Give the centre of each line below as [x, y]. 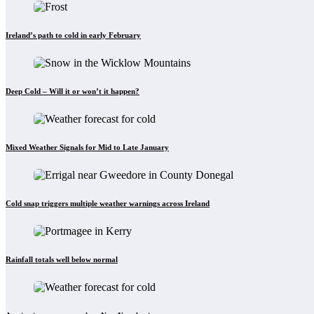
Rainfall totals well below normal [62, 260]
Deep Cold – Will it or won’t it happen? [73, 91]
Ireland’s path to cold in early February [73, 35]
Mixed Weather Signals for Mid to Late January [87, 148]
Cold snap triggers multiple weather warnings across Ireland [108, 204]
